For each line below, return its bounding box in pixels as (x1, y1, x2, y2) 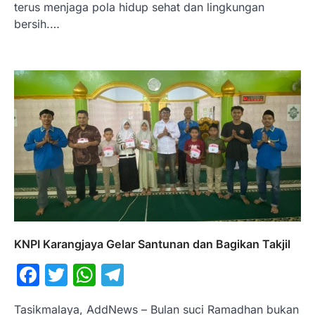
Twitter (67, 260, 141, 288)
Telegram (124, 260, 224, 288)
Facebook (39, 260, 144, 288)
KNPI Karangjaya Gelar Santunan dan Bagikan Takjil (14, 236, 290, 251)
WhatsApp (96, 260, 207, 288)
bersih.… (14, 17, 60, 32)
